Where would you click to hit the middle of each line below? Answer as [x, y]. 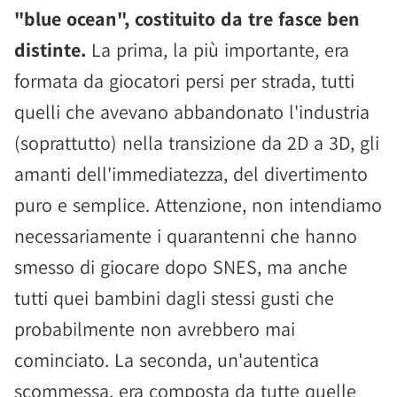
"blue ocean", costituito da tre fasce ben [187, 18]
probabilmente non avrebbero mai [155, 328]
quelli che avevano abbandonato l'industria [192, 111]
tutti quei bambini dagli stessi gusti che [174, 297]
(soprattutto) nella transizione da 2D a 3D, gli [197, 142]
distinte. [50, 49]
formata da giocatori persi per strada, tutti [184, 80]
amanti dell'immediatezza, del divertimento [191, 173]
